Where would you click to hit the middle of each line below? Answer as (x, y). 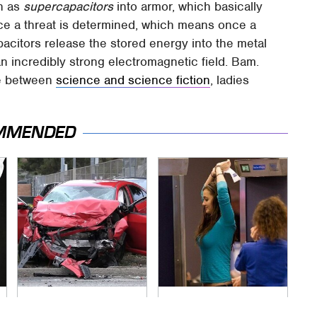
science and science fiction (133, 80)
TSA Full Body (202, 302)
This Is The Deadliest (80, 302)
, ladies (230, 80)
